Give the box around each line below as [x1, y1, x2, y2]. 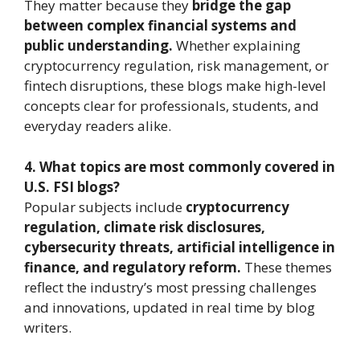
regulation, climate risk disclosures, [24, 217, 265, 236]
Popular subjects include [24, 197, 186, 216]
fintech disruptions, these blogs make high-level [24, 76, 326, 96]
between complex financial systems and [24, 16, 297, 35]
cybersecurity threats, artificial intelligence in [24, 237, 335, 256]
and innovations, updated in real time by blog [24, 297, 315, 317]
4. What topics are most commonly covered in [24, 157, 335, 176]
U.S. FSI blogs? [24, 177, 120, 196]
